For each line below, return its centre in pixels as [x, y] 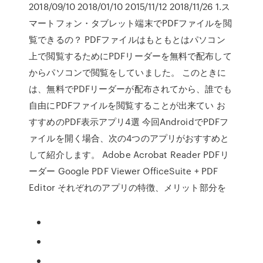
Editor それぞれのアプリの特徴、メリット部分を [127, 187]
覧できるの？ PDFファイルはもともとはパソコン [127, 39]
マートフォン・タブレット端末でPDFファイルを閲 [130, 23]
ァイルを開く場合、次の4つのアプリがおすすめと [129, 138]
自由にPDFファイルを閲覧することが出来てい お [127, 105]
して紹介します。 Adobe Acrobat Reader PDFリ [129, 154]
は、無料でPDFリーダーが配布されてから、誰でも [130, 89]
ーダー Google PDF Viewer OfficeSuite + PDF [124, 171]
